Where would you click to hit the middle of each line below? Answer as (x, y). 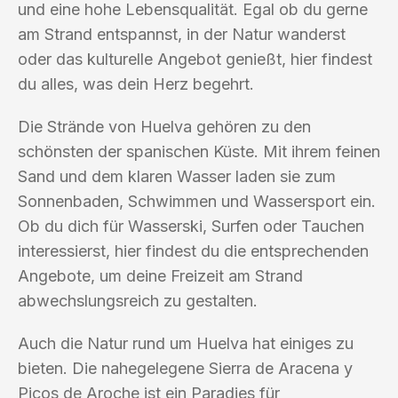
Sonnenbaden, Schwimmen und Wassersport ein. (197, 201)
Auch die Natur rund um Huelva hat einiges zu (186, 343)
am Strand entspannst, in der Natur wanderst (182, 34)
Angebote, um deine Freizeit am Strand (160, 275)
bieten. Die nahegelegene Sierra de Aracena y (185, 368)
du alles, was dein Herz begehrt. (136, 84)
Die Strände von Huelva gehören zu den (164, 126)
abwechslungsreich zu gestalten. (138, 300)
